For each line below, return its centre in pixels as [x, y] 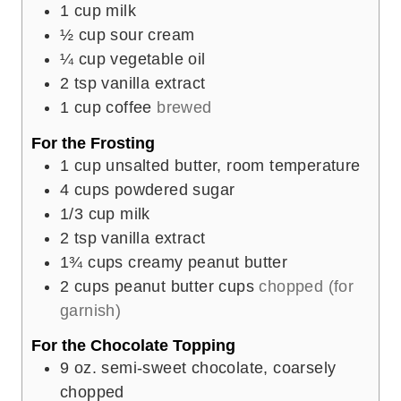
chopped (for [307, 286]
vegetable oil [158, 60]
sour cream [153, 35]
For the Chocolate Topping [133, 346]
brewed [184, 108]
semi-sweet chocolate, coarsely [219, 368]
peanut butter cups [184, 286]
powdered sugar [175, 189]
